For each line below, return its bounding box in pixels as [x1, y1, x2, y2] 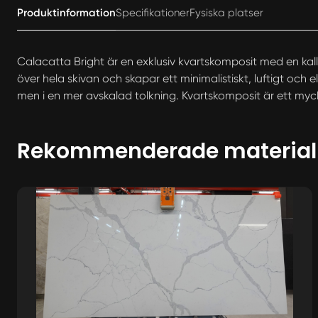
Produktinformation [17, 6, 116, 19]
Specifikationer [116, 6, 190, 19]
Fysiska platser [190, 6, 263, 19]
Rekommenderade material [17, 136, 317, 166]
